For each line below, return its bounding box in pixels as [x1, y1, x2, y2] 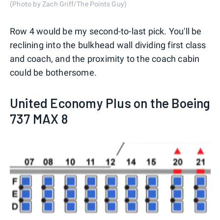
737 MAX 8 [10, 111, 68, 127]
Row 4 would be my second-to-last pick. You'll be [10, 26, 202, 37]
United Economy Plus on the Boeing [10, 95, 211, 111]
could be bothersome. [10, 67, 97, 78]
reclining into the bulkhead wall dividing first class [10, 40, 206, 51]
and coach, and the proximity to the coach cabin [10, 54, 200, 64]
